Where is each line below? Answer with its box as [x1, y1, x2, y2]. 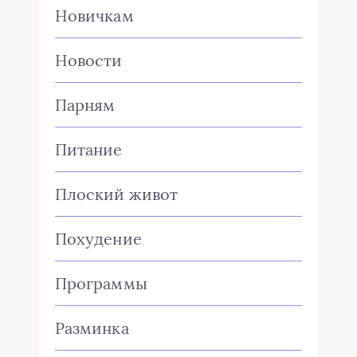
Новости [55, 49, 123, 70]
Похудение [55, 228, 142, 249]
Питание [55, 139, 123, 159]
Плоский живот [55, 183, 178, 204]
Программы [55, 273, 147, 293]
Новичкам [55, 5, 134, 25]
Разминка [55, 317, 129, 338]
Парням [55, 94, 116, 115]
